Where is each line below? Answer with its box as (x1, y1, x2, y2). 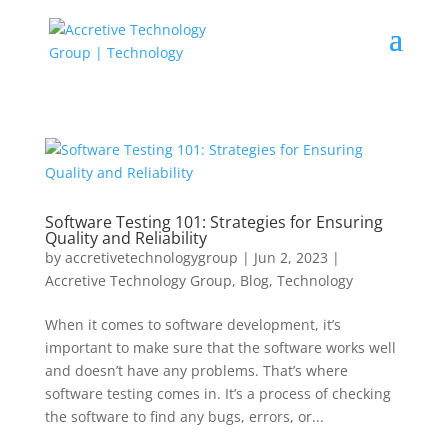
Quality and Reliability (44, 227, 207, 249)
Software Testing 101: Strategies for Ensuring (44, 211, 383, 233)
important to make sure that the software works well (44, 338, 396, 357)
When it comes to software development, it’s (44, 315, 341, 334)
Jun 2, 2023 (253, 248, 328, 267)
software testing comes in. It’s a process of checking (44, 384, 391, 403)
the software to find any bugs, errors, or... (44, 407, 324, 426)
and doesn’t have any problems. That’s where (44, 361, 348, 380)
